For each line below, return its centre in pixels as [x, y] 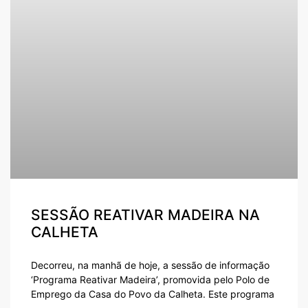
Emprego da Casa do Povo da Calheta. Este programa [153, 294]
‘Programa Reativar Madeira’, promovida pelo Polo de [150, 280]
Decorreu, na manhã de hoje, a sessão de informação [150, 265]
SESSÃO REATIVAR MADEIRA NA [145, 215]
